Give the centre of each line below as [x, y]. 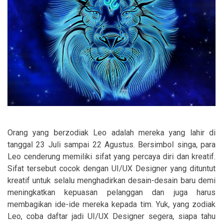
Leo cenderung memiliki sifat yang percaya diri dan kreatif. [111, 156]
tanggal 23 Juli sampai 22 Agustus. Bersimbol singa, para [111, 144]
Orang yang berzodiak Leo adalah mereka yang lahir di [111, 132]
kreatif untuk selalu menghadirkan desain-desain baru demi [111, 180]
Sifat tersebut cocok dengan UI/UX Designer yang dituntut [111, 168]
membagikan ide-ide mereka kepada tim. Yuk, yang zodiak [111, 204]
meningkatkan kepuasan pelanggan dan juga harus [111, 192]
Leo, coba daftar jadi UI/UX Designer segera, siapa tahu [111, 216]
